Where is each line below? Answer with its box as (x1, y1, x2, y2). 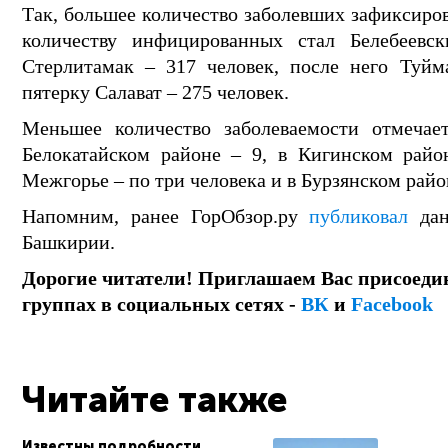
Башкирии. (22, 231, 115, 253)
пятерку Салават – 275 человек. (22, 81, 289, 103)
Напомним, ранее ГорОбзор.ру (22, 205, 310, 227)
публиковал (309, 205, 409, 227)
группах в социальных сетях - (22, 293, 301, 315)
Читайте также (22, 378, 287, 421)
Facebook (351, 293, 433, 315)
